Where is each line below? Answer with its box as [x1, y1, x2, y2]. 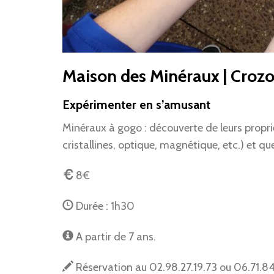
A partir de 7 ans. [73, 229, 156, 243]
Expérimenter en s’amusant [62, 97, 210, 112]
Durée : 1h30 [73, 199, 135, 213]
